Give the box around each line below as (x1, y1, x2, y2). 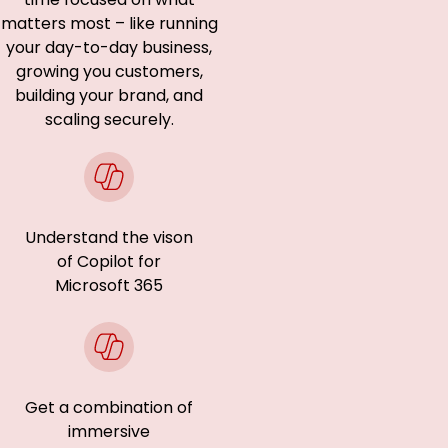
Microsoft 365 (55, 274, 164, 297)
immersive (68, 420, 151, 443)
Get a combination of (25, 396, 194, 419)
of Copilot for (57, 250, 162, 273)
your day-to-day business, (6, 36, 213, 59)
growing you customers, (15, 60, 203, 83)
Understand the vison (25, 226, 194, 249)
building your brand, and (15, 84, 204, 107)
